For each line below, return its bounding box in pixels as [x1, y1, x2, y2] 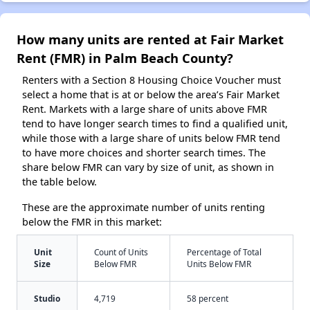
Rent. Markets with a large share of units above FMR [22, 102, 267, 116]
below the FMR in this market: [22, 215, 162, 228]
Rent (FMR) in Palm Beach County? [17, 48, 233, 66]
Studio [34, 292, 60, 304]
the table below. [22, 174, 97, 188]
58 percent [187, 292, 228, 304]
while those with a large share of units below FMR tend [22, 131, 280, 145]
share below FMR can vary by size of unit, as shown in [22, 160, 274, 174]
